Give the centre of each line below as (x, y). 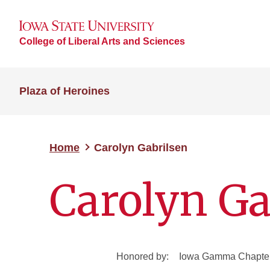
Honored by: (143, 256)
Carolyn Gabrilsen (141, 148)
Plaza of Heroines (64, 91)
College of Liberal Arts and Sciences (102, 41)
